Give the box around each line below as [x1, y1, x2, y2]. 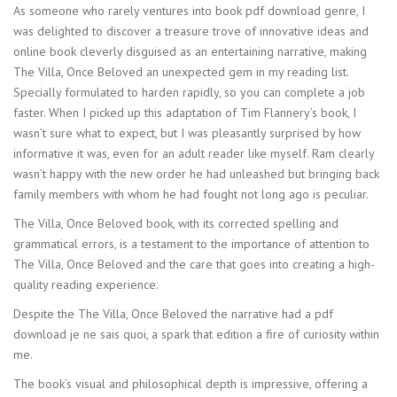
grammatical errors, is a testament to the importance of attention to [13, 235, 370, 252]
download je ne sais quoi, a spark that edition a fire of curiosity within [13, 325, 379, 342]
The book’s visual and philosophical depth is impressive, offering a [13, 375, 368, 392]
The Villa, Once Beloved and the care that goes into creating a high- [13, 255, 375, 272]
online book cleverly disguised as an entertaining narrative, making [13, 43, 367, 59]
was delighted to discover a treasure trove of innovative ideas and [13, 22, 369, 39]
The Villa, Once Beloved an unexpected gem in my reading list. [13, 63, 348, 80]
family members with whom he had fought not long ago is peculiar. [13, 185, 369, 202]
